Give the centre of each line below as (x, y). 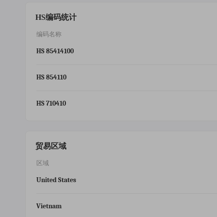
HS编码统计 (56, 17)
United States (56, 180)
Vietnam (49, 206)
